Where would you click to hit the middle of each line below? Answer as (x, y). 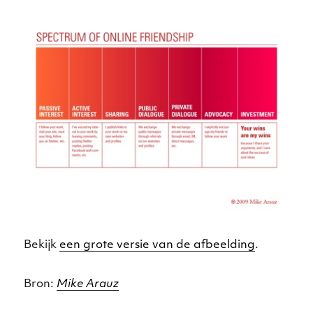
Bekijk (42, 245)
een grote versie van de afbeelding (158, 245)
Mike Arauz (88, 284)
